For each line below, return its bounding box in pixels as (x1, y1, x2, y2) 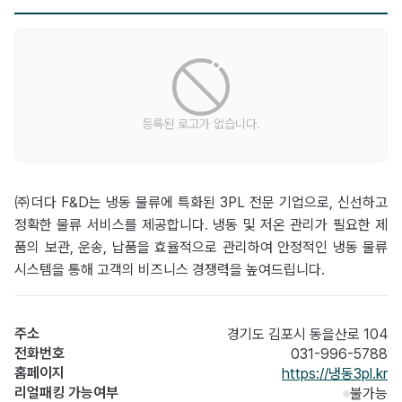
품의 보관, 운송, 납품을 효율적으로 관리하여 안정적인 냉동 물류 (14, 238, 388, 256)
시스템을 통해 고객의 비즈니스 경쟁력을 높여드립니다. (14, 260, 325, 278)
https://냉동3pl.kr (282, 364, 388, 382)
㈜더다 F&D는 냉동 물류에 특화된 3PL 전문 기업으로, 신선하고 (14, 193, 388, 211)
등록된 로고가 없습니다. (142, 116, 260, 131)
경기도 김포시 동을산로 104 (227, 325, 388, 343)
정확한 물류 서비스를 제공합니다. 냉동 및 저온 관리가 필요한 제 (14, 215, 388, 233)
